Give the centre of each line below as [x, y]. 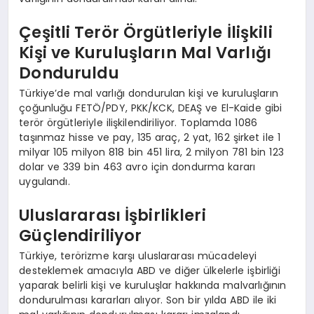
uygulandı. [45, 182]
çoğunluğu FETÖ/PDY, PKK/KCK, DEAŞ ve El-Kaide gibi [151, 108]
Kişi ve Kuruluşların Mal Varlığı [145, 52]
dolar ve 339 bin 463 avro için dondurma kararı [137, 167]
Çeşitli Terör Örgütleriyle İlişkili [146, 32]
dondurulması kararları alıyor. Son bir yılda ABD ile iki [148, 300]
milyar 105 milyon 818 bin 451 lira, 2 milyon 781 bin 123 [151, 152]
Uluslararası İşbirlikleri [112, 215]
